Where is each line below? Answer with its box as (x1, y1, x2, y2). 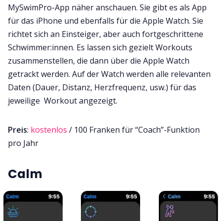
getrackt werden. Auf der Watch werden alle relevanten (8, 68, 211, 79)
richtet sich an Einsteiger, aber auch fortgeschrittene (8, 28, 203, 39)
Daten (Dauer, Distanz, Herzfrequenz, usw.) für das (8, 81, 196, 93)
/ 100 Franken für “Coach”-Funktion (69, 124, 200, 135)
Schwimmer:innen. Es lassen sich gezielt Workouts (8, 41, 192, 53)
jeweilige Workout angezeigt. (8, 95, 117, 106)
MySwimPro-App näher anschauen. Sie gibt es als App (8, 1, 207, 13)
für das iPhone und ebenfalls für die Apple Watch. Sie (8, 15, 203, 26)
